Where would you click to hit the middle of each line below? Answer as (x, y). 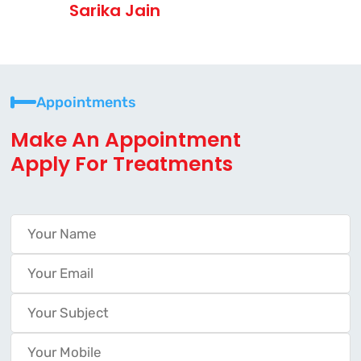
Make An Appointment (125, 139)
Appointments (86, 102)
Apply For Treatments (121, 164)
